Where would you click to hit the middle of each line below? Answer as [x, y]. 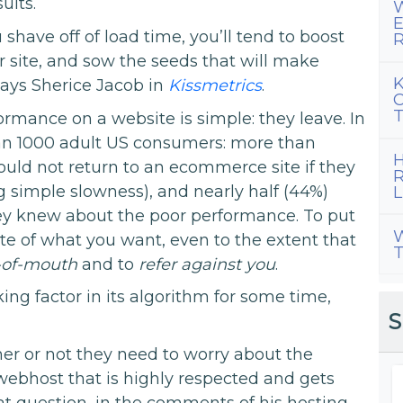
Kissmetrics [215, 86]
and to [108, 264]
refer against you [207, 264]
